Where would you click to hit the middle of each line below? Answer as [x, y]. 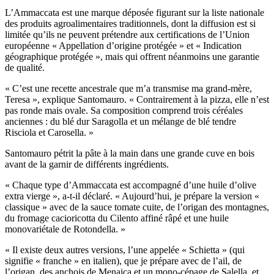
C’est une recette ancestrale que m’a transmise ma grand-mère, [131, 89]
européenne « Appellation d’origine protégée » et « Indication [123, 46]
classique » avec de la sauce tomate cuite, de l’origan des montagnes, [137, 207]
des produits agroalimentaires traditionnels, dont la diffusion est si [130, 24]
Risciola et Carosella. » [49, 133]
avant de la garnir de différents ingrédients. [88, 165]
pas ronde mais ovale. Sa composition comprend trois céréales [124, 111]
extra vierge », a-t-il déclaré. [60, 196]
